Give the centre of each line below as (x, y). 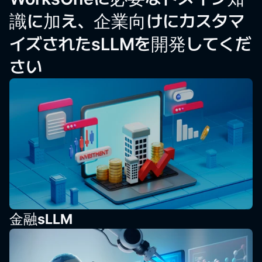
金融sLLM (41, 219)
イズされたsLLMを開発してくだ (130, 44)
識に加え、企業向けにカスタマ (127, 21)
